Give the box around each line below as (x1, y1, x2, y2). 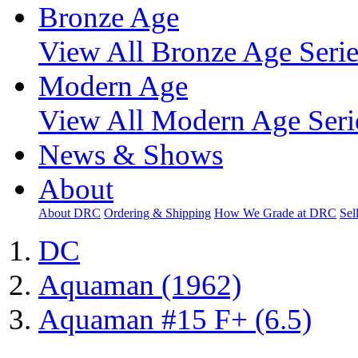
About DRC (38, 206, 101, 220)
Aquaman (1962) (38, 268, 241, 301)
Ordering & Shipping (104, 206, 211, 220)
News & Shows (38, 138, 223, 171)
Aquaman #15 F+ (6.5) (38, 303, 312, 336)
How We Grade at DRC (214, 206, 336, 220)
